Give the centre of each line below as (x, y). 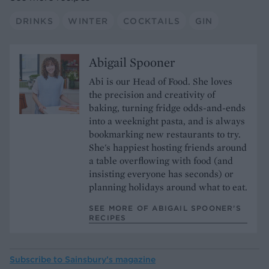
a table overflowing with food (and (161, 161)
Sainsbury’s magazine (110, 260)
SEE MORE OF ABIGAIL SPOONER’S (165, 208)
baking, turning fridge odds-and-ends (167, 108)
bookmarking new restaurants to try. (165, 134)
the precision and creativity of (152, 95)
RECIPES (108, 218)
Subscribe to (37, 260)
